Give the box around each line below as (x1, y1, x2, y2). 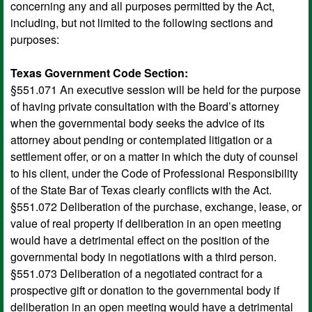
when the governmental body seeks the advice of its (10, 114, 265, 131)
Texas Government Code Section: (10, 64, 188, 81)
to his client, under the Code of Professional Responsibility (10, 164, 298, 181)
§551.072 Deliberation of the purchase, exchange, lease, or (10, 198, 302, 214)
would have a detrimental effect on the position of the (10, 231, 270, 248)
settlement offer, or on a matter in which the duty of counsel (10, 148, 298, 164)
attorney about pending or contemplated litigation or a (10, 131, 272, 148)
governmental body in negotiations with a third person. (10, 248, 276, 265)
